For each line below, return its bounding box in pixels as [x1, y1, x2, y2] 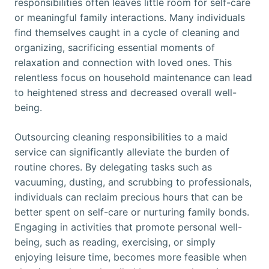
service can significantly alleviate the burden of [14, 146, 229, 159]
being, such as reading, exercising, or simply [14, 236, 216, 249]
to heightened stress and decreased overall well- [14, 86, 237, 99]
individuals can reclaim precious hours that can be [14, 191, 243, 204]
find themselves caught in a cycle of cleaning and [14, 26, 240, 39]
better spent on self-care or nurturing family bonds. [14, 206, 249, 219]
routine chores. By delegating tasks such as [14, 161, 212, 174]
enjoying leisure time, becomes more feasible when [14, 251, 247, 264]
